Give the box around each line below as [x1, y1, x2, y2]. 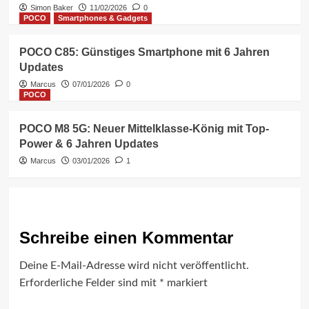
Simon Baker [30, 3, 73, 12]
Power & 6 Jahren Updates [19, 137, 159, 150]
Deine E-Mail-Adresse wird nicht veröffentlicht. [19, 259, 249, 271]
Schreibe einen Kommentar [19, 228, 233, 247]
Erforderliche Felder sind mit [19, 277, 159, 288]
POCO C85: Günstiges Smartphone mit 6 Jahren [19, 46, 270, 58]
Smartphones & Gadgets [57, 13, 148, 22]
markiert [163, 277, 208, 288]
